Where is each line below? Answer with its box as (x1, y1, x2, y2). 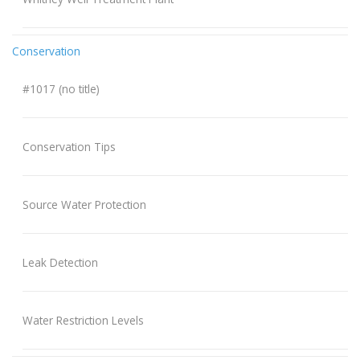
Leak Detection (22, 254, 98, 270)
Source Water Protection (22, 196, 146, 212)
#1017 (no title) (22, 80, 100, 96)
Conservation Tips (22, 138, 116, 154)
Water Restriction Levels (22, 312, 144, 328)
